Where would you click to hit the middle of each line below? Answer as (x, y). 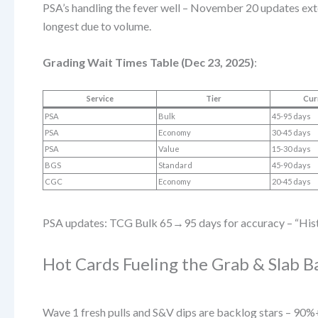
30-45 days (292, 132)
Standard (176, 165)
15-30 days (292, 148)
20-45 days (292, 181)
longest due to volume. (97, 26)
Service (100, 98)
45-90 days (292, 165)
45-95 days (292, 116)
